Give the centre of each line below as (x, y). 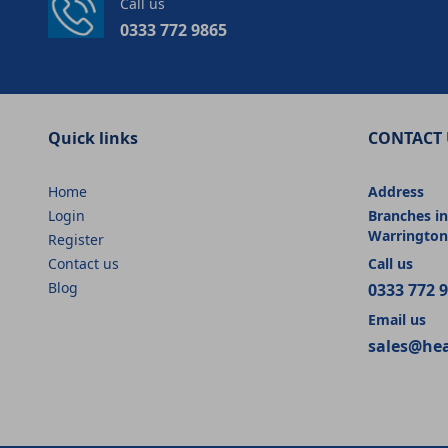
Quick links (93, 137)
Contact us (83, 263)
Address (396, 191)
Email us (397, 319)
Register (76, 239)
